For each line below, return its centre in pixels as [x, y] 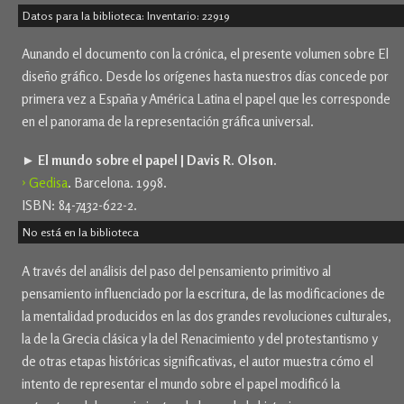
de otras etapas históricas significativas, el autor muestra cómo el [197, 362]
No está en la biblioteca [81, 233]
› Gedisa [45, 183]
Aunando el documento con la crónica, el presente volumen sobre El [205, 54]
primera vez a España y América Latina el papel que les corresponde [206, 99]
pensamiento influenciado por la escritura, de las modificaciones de [203, 294]
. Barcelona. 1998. [117, 183]
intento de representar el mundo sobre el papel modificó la [181, 384]
